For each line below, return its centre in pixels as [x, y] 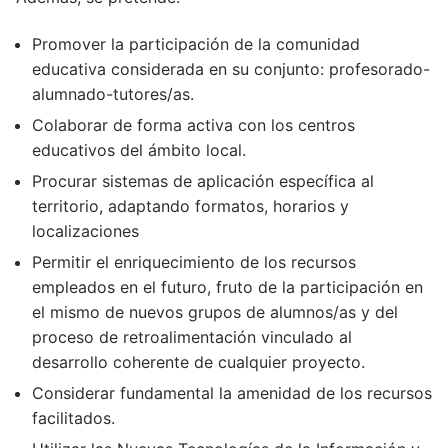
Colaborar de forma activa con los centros [193, 125]
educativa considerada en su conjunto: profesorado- [231, 69]
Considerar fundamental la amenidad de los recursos [232, 393]
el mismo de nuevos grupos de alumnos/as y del [215, 312]
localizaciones [85, 231]
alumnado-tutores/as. [113, 94]
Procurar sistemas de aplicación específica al [203, 181]
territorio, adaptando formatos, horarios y [190, 206]
